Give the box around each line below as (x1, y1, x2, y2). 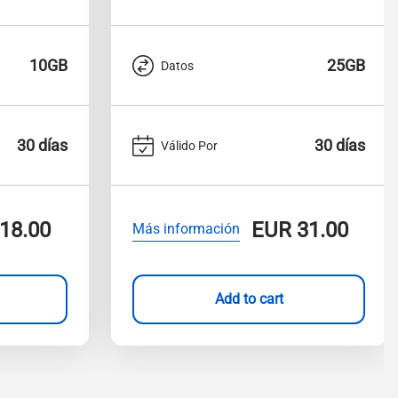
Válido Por (161, 138, 218, 153)
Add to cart (214, 291, 283, 307)
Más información (132, 219, 240, 237)
